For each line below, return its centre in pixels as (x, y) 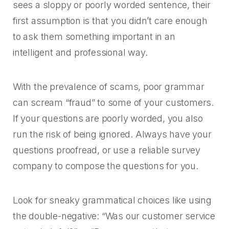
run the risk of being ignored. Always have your (112, 134)
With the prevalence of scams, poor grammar (109, 87)
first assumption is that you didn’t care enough (110, 21)
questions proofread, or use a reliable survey (107, 150)
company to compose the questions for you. (106, 166)
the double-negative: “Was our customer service (114, 216)
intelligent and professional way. (80, 52)
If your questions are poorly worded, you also (108, 118)
